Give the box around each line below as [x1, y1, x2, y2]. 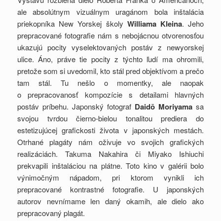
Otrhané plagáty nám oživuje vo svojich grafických [17, 137, 204, 147]
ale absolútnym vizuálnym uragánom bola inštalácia [17, 6, 204, 17]
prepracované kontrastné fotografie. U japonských [17, 184, 204, 195]
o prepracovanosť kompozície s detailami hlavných [17, 89, 204, 100]
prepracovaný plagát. [17, 208, 85, 219]
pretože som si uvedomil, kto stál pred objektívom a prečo [17, 66, 204, 76]
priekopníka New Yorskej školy [17, 18, 127, 29]
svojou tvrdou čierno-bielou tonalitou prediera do [17, 113, 204, 124]
